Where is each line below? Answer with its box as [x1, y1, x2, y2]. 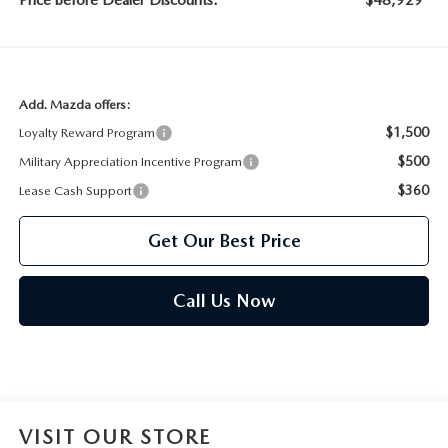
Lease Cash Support [18, 183, 132, 199]
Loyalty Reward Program [18, 125, 155, 141]
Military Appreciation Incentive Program [18, 154, 242, 170]
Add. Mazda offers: [18, 97, 131, 113]
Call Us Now [172, 290, 276, 312]
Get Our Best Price [147, 230, 301, 252]
